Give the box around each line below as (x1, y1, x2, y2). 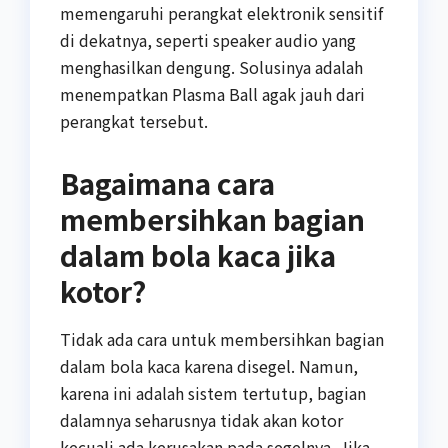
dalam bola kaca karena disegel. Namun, (60, 354, 358, 379)
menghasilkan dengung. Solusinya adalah (60, 54, 363, 79)
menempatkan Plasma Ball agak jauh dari (60, 81, 365, 106)
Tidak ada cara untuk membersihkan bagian (60, 327, 384, 352)
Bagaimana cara (60, 162, 275, 203)
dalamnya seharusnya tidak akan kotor (60, 408, 343, 433)
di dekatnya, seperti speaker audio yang (60, 27, 356, 52)
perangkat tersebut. (60, 108, 208, 133)
